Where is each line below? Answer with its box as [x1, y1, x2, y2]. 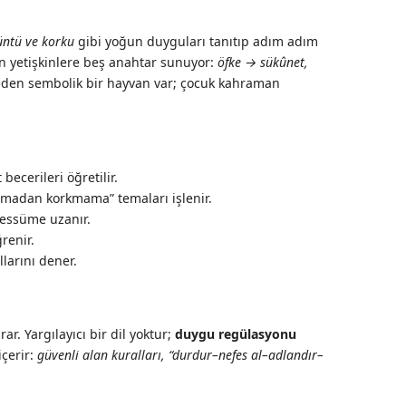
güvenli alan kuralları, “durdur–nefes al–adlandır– [37, 346, 324, 364]
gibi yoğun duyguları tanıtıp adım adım [74, 33, 318, 51]
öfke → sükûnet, [217, 53, 308, 72]
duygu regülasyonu [175, 325, 296, 343]
